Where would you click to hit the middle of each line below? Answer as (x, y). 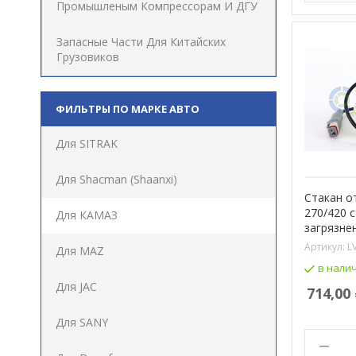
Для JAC (76, 286)
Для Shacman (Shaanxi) (116, 179)
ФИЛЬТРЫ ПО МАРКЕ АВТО (128, 109)
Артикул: (326, 246)
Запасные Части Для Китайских (141, 42)
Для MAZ (80, 251)
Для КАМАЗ (87, 215)
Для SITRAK (87, 143)
